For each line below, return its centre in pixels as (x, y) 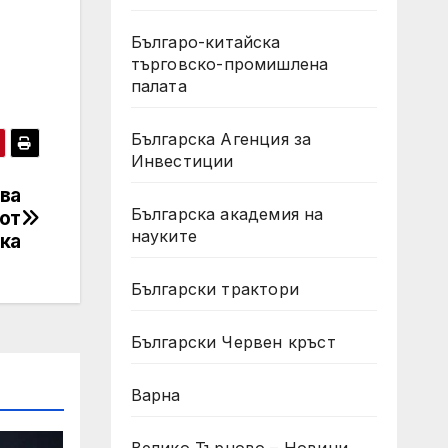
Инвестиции (182, 161)
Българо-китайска (205, 42)
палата (158, 86)
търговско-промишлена (229, 64)
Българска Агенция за (221, 139)
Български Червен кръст (233, 342)
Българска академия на (227, 214)
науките (163, 236)
